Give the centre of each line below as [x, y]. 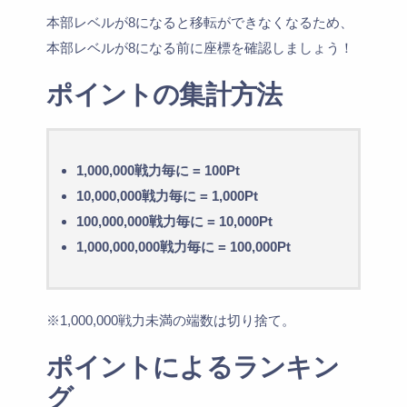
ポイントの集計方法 [164, 94]
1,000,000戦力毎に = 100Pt [159, 170]
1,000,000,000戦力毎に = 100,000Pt [184, 246]
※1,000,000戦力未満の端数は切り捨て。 [171, 320]
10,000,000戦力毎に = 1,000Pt [168, 195]
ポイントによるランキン [193, 367]
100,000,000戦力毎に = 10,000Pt [175, 221]
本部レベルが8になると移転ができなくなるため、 [200, 22]
